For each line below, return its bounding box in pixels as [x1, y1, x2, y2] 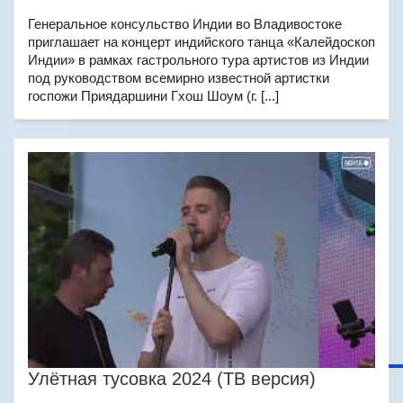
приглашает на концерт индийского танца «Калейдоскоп [28, 34, 375, 49]
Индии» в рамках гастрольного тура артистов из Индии [28, 52, 369, 67]
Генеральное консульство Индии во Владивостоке [28, 16, 342, 31]
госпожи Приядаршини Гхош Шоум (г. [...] [28, 88, 279, 103]
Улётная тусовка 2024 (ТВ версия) [28, 369, 316, 389]
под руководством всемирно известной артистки [28, 70, 329, 85]
